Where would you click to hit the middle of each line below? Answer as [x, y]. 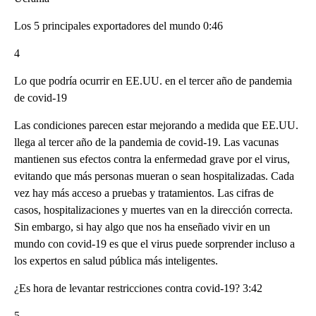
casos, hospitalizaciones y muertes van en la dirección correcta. [153, 210]
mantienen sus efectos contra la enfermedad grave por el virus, [152, 159]
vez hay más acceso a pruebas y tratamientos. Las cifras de [144, 193]
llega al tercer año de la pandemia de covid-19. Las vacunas [146, 142]
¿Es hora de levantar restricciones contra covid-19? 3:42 [138, 288]
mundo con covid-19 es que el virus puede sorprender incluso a [154, 244]
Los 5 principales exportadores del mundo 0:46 [119, 26]
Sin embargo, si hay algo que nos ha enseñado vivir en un [142, 227]
